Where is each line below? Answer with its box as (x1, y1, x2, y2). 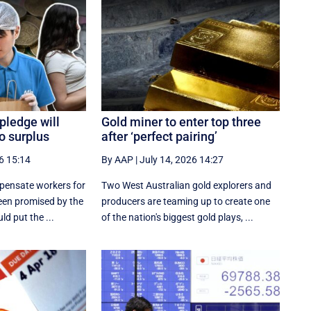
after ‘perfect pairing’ (101, 128, 218, 144)
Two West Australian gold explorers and (101, 179, 272, 191)
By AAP (101, 153, 134, 165)
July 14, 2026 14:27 (140, 153, 224, 165)
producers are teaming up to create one (101, 195, 271, 207)
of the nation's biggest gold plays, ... (101, 211, 254, 223)
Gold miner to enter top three (101, 114, 262, 129)
